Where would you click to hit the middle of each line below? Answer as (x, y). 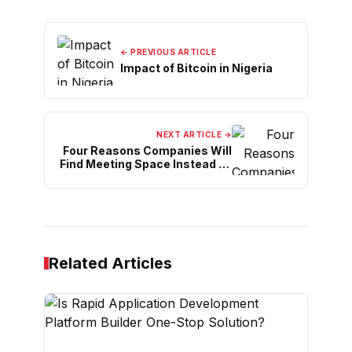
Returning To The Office (165, 178)
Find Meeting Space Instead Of (146, 164)
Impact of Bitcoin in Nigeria (198, 68)
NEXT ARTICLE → (194, 135)
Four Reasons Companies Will (147, 151)
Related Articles (110, 263)
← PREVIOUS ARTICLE (168, 51)
